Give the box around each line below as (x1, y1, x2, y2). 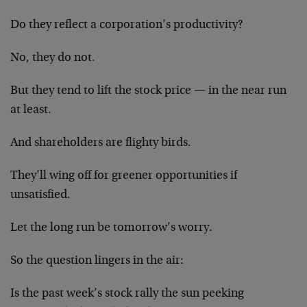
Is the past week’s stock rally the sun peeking (10, 287, 244, 300)
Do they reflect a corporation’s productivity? (10, 19, 243, 32)
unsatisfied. (10, 188, 71, 201)
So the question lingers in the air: (10, 254, 184, 267)
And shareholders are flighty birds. (10, 136, 191, 149)
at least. (10, 103, 51, 116)
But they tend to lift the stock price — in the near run (10, 84, 286, 97)
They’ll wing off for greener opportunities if (10, 169, 237, 182)
